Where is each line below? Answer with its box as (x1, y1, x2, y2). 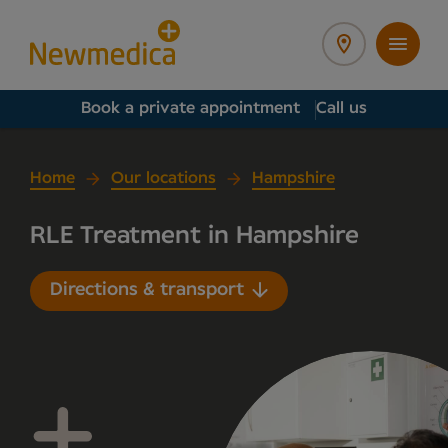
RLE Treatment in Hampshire (30, 224, 359, 248)
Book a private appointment (81, 100, 300, 116)
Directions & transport (50, 281, 244, 300)
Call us (316, 100, 367, 116)
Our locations (111, 170, 216, 186)
